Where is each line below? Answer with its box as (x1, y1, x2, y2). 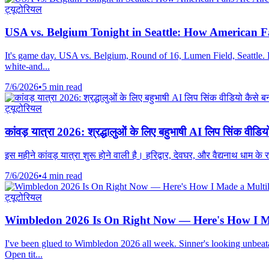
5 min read (42, 82, 82, 92)
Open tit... (5, 249, 43, 259)
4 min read (42, 170, 82, 181)
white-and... (5, 61, 50, 72)
